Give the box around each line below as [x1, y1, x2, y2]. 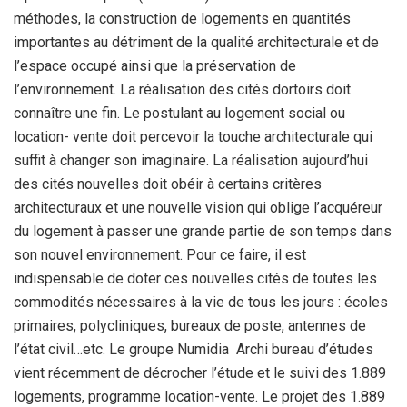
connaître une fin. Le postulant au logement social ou [14, 104, 345, 122]
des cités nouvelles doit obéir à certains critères [14, 174, 322, 193]
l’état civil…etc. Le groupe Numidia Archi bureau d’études [14, 340, 373, 358]
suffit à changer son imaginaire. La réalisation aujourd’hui [14, 151, 368, 169]
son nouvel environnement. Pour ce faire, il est [14, 245, 306, 263]
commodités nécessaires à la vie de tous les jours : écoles [14, 293, 388, 311]
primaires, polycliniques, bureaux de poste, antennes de [14, 316, 366, 334]
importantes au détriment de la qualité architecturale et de [14, 33, 379, 51]
